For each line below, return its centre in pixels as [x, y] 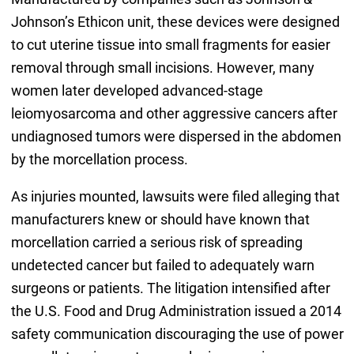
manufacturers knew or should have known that [160, 220]
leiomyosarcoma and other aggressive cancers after [174, 114]
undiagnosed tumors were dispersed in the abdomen [176, 137]
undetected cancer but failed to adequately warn [162, 265]
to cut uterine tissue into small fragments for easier [170, 45]
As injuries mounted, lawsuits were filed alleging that [175, 197]
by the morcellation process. [99, 160]
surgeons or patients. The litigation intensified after [170, 288]
